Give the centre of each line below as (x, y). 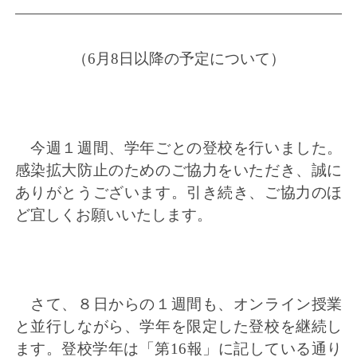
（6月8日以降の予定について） (178, 59)
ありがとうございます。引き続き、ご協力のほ (178, 193)
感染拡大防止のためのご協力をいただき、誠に (178, 171)
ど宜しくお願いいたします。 (113, 215)
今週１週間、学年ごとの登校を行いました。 (178, 148)
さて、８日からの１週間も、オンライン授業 (178, 304)
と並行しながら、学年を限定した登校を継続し (178, 327)
